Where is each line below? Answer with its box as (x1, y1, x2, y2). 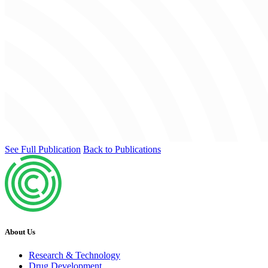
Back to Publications (83, 144, 161, 154)
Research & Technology (29, 250, 120, 261)
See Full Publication (5, 144, 81, 154)
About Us (5, 227, 35, 236)
